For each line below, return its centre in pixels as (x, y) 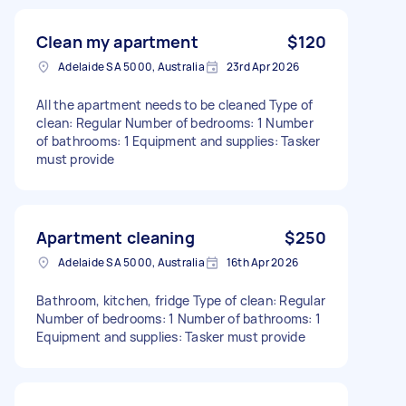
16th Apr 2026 (262, 262)
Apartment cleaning (116, 237)
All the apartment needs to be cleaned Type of (175, 104)
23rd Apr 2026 (262, 66)
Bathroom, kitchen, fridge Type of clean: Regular (181, 300)
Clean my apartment (117, 41)
